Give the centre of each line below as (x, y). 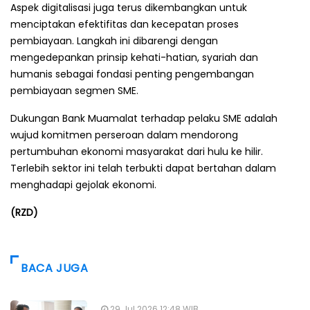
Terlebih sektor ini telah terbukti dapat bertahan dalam (143, 168)
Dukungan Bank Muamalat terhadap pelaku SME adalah (144, 118)
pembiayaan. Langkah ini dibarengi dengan (114, 40)
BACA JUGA (55, 268)
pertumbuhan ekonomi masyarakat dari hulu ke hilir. (137, 151)
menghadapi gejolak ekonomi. (83, 184)
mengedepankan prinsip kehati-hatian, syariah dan (134, 57)
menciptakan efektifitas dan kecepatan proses (125, 24)
